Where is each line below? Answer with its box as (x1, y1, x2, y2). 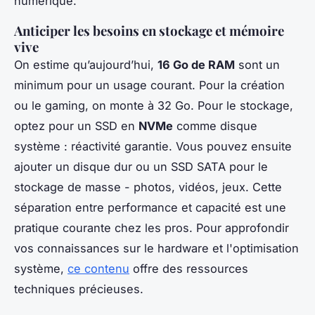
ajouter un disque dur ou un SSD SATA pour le (14, 160, 268, 174)
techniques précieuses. (14, 282, 143, 297)
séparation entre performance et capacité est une (14, 200, 286, 215)
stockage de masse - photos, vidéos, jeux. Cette (14, 180, 282, 195)
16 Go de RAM (157, 58, 235, 72)
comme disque (173, 119, 257, 134)
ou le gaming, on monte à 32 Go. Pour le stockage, (14, 98, 293, 113)
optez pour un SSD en (14, 119, 139, 134)
